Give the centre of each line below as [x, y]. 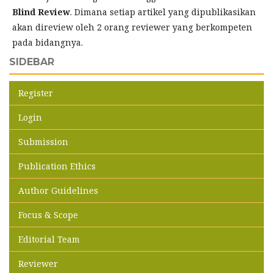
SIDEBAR [32, 62]
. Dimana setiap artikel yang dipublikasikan [163, 12]
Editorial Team [49, 239]
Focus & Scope [48, 215]
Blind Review [41, 12]
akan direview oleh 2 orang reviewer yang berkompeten [132, 27]
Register [36, 93]
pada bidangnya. [48, 43]
